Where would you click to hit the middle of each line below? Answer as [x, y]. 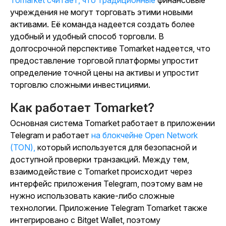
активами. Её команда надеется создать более [102, 24]
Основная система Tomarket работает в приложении [112, 123]
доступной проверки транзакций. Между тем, [100, 160]
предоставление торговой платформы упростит [104, 61]
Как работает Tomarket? [82, 108]
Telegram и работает [51, 135]
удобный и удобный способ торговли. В [87, 37]
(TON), [23, 148]
